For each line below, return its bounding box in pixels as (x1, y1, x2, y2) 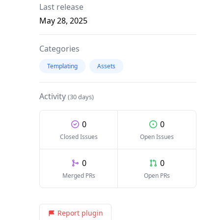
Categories (39, 43, 80, 55)
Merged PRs (62, 171, 95, 180)
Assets (97, 62, 115, 71)
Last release (39, 1, 83, 13)
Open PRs (144, 171, 170, 180)
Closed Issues (59, 133, 98, 141)
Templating (47, 62, 78, 71)
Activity (39, 91, 68, 102)
